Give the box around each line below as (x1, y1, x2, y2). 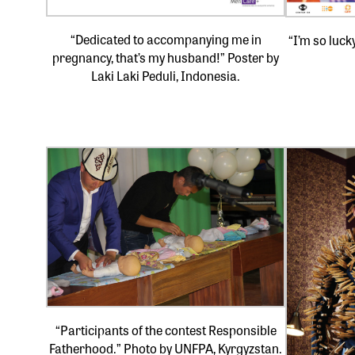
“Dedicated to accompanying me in (70, 29, 261, 48)
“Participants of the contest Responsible (55, 320, 277, 339)
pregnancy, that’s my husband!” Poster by (52, 48, 280, 67)
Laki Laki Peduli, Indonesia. (91, 66, 241, 85)
